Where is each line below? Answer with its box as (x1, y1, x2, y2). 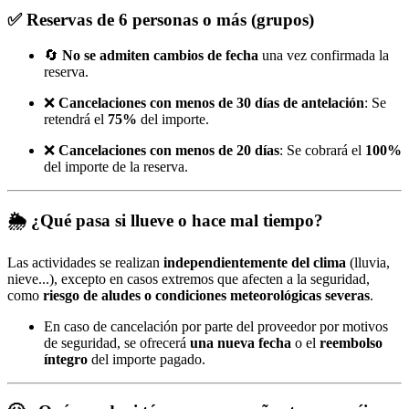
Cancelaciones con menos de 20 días (58, 142, 279, 158)
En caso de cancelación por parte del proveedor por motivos (44, 318, 388, 334)
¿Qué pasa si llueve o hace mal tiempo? (31, 211, 323, 231)
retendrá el (44, 110, 108, 127)
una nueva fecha (190, 334, 291, 351)
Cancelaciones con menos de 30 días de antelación (58, 94, 364, 110)
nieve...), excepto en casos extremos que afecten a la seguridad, (7, 270, 370, 287)
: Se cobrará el (279, 142, 365, 158)
